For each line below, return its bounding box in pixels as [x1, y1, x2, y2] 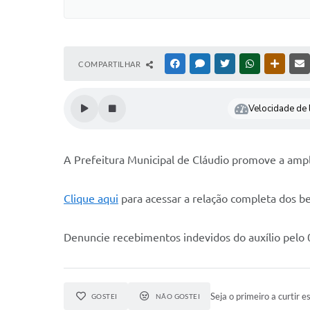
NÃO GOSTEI [155, 292, 201, 300]
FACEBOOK [182, 60, 222, 68]
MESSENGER [207, 60, 250, 68]
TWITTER [232, 60, 264, 68]
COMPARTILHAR [78, 60, 143, 69]
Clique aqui [64, 192, 118, 205]
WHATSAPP [257, 60, 297, 68]
